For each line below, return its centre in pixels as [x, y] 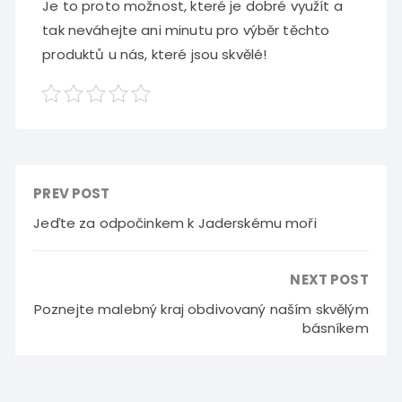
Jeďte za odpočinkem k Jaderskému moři [175, 223]
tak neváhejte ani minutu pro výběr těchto [186, 30]
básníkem [335, 328]
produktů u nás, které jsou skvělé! [155, 54]
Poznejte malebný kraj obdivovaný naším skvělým [201, 309]
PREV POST [72, 193]
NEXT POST [329, 280]
